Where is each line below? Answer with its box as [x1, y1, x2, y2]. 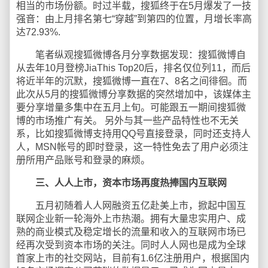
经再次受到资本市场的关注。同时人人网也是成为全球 [16, 239, 246, 250]
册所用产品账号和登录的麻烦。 [16, 154, 150, 165]
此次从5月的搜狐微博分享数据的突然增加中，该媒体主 [16, 89, 251, 99]
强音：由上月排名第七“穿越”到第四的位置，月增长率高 [16, 13, 252, 24]
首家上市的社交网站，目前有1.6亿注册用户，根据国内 [16, 252, 249, 263]
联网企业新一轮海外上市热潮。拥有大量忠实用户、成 [16, 213, 246, 224]
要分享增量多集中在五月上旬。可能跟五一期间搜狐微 [16, 102, 246, 112]
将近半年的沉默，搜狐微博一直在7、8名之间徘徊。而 [16, 75, 247, 86]
